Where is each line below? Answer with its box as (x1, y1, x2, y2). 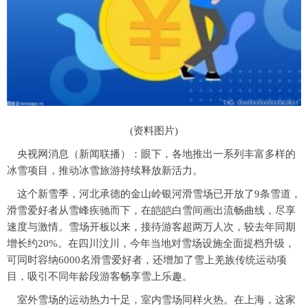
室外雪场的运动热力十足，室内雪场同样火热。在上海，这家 (17, 294, 296, 306)
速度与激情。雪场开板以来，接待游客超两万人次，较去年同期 (7, 221, 296, 233)
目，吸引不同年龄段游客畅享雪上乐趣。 (7, 271, 192, 283)
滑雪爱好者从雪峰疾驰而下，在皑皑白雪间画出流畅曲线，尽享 (7, 205, 296, 217)
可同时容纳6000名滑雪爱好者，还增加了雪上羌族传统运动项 (7, 254, 287, 266)
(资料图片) (130, 125, 178, 137)
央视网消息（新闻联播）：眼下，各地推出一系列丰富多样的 (17, 148, 296, 160)
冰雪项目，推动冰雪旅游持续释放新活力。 (7, 165, 203, 177)
